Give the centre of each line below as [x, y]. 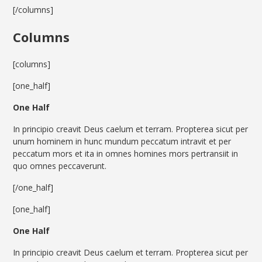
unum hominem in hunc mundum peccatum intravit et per [122, 142]
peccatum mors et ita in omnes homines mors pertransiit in [126, 154]
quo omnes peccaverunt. [60, 166]
